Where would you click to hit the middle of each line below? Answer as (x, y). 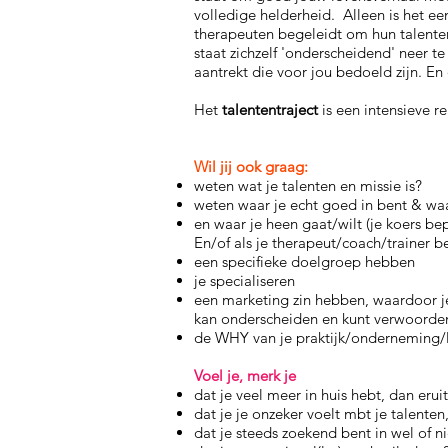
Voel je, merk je (245, 375)
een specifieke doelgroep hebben (304, 261)
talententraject (272, 109)
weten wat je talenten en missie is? (308, 185)
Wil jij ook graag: (251, 166)
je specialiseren (244, 280)
